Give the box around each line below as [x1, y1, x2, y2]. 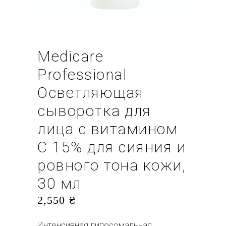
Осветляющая [37, 84, 144, 101]
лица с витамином [37, 120, 178, 138]
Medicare [37, 47, 103, 65]
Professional [37, 66, 127, 83]
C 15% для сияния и [37, 138, 186, 156]
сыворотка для [37, 102, 151, 120]
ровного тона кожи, [37, 156, 186, 174]
